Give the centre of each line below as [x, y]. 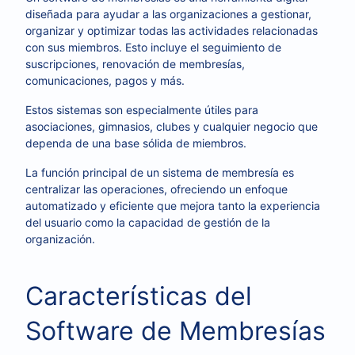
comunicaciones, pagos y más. [105, 80]
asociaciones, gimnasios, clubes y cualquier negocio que [172, 126]
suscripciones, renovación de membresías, [135, 64]
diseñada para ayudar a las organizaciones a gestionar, [168, 14]
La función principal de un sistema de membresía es [160, 172]
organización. [60, 239]
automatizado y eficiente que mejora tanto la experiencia [173, 206]
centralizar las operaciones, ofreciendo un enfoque [157, 189]
